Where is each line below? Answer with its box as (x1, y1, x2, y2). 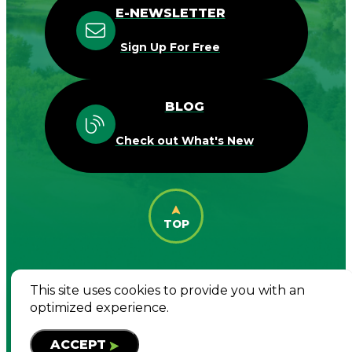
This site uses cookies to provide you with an (30, 283, 305, 298)
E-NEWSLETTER (115, 5, 225, 20)
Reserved (146, 302, 206, 317)
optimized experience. (30, 300, 169, 315)
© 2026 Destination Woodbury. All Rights (48, 284, 304, 299)
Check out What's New (115, 134, 254, 148)
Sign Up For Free (120, 40, 220, 55)
